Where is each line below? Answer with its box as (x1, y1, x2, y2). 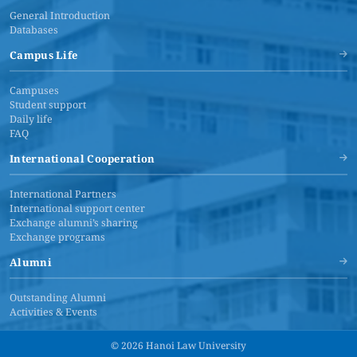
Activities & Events (10, 304, 97, 319)
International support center (10, 201, 145, 215)
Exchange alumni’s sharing (10, 215, 138, 229)
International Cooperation (10, 151, 155, 166)
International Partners (10, 186, 116, 201)
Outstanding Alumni (10, 290, 106, 304)
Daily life (10, 112, 53, 126)
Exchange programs (10, 229, 105, 244)
